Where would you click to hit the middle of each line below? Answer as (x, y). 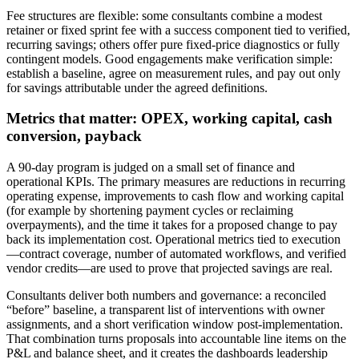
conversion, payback (74, 136)
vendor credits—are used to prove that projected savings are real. (169, 268)
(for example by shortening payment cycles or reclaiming (150, 211)
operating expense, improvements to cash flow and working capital (175, 196)
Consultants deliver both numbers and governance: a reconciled (166, 296)
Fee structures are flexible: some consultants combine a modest (164, 15)
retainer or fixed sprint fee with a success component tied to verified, (178, 30)
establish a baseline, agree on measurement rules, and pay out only (173, 73)
